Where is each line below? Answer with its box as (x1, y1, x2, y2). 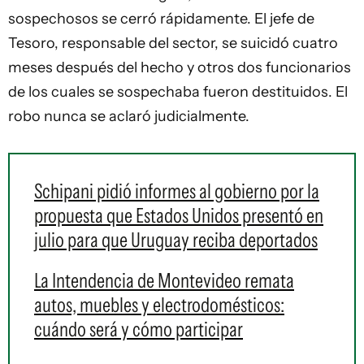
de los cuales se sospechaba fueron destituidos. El (8, 83, 348, 101)
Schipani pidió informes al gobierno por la (34, 179, 319, 203)
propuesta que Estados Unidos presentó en (34, 203, 323, 227)
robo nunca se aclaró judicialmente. (8, 107, 249, 125)
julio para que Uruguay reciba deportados (34, 227, 318, 252)
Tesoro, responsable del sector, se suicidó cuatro (8, 34, 338, 52)
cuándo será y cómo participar (34, 317, 243, 341)
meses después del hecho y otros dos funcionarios (8, 58, 351, 76)
